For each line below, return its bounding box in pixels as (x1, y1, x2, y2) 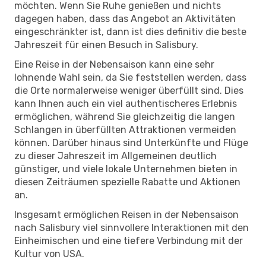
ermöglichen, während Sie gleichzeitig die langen (14, 110, 235, 122)
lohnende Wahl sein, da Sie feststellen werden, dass (14, 71, 246, 83)
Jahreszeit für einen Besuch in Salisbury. (14, 39, 198, 50)
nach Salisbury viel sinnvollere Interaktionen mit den (14, 221, 249, 233)
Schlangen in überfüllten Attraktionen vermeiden (14, 123, 236, 135)
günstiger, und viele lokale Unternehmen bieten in (14, 163, 237, 175)
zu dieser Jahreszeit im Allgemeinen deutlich (14, 150, 217, 161)
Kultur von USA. (14, 248, 84, 259)
